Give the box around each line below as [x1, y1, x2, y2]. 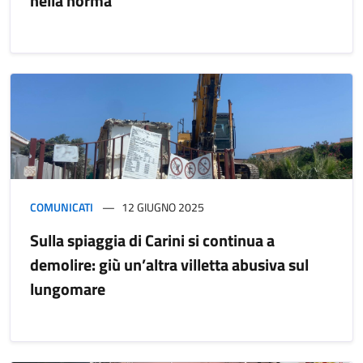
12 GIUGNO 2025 [122, 198, 204, 216]
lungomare [30, 275, 105, 301]
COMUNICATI [30, 198, 93, 216]
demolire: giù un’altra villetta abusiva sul [30, 251, 309, 277]
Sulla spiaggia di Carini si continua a [30, 227, 275, 253]
